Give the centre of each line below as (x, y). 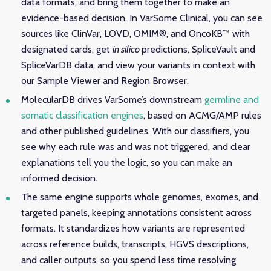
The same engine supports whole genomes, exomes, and (140, 197)
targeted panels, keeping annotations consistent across (136, 213)
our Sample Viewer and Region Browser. (106, 81)
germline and (232, 100)
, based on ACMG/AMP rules (202, 115)
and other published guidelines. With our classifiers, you (135, 131)
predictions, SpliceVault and (198, 49)
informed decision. (59, 178)
